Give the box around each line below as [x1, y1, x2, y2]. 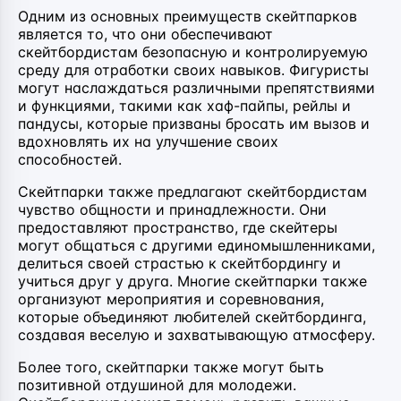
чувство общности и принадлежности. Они [18, 200, 327, 218]
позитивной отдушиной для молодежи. [18, 375, 296, 394]
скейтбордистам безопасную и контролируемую [18, 42, 368, 61]
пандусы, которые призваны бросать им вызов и [18, 114, 370, 132]
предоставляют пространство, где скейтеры [18, 218, 337, 236]
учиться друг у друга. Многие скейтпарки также [18, 271, 367, 290]
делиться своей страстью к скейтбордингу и [18, 253, 341, 272]
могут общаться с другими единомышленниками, [18, 235, 375, 254]
